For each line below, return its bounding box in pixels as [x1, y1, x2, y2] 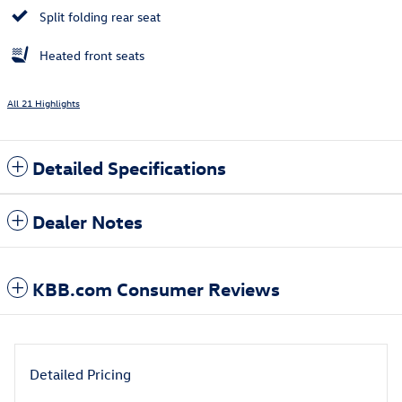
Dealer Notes [32, 209, 143, 233]
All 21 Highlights [7, 96, 80, 110]
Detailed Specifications [32, 155, 226, 179]
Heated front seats [39, 47, 144, 65]
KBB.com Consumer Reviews [32, 276, 280, 301]
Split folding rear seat [39, 8, 161, 26]
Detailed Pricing [30, 365, 131, 384]
